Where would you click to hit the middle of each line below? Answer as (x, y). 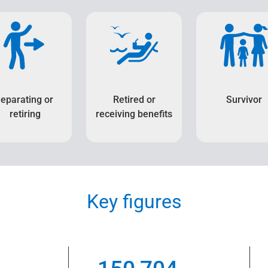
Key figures (134, 202)
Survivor (244, 100)
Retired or (134, 100)
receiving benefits (134, 114)
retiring (24, 114)
